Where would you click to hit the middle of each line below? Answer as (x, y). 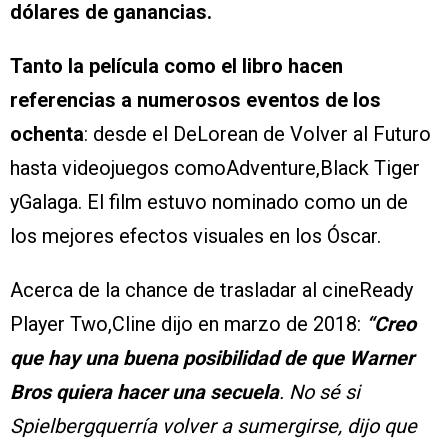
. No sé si (319, 392)
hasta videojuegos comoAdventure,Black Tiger (215, 168)
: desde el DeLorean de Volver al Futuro (257, 134)
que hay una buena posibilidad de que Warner (212, 358)
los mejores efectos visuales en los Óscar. (195, 236)
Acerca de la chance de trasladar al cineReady (211, 290)
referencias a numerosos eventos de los (195, 100)
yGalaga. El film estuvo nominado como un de (209, 202)
